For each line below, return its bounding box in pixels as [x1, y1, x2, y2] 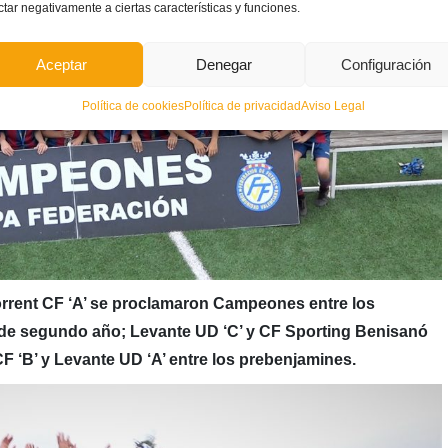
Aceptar [36, 55, 88, 73]
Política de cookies [82, 99, 185, 113]
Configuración [340, 55, 431, 73]
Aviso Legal [301, 99, 366, 113]
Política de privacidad [184, 99, 302, 113]
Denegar [195, 55, 252, 73]
